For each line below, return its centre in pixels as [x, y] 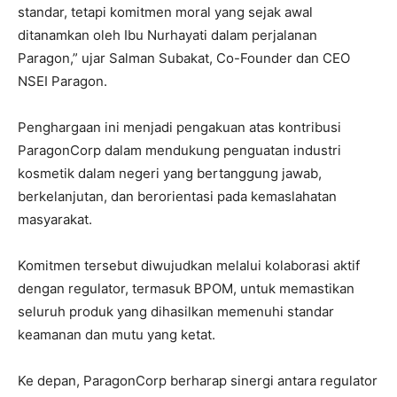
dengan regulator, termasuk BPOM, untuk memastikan [186, 288]
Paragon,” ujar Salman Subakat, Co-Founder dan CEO [184, 58]
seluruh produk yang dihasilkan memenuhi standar [176, 311]
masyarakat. [55, 219]
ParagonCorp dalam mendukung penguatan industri [179, 150]
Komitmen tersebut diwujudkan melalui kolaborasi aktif [189, 265]
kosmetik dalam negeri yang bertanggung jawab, [170, 173]
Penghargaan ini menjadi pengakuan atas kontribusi [179, 127]
